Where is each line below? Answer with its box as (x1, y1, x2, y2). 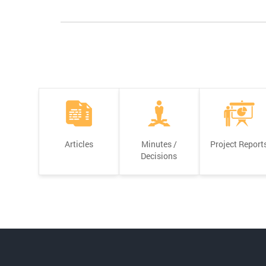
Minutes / (141, 138, 177, 150)
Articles (64, 138, 93, 150)
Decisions (141, 150, 177, 162)
